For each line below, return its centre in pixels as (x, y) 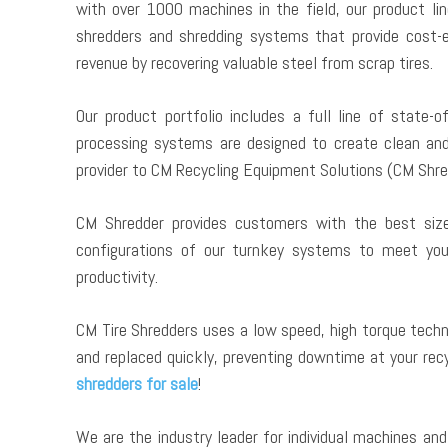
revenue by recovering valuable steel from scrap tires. (254, 63)
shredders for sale (137, 384)
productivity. (117, 277)
